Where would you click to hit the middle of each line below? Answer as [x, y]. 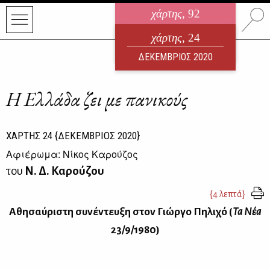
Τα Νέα [247, 212]
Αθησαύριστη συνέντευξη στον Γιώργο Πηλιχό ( [121, 212]
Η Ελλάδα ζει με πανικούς [97, 99]
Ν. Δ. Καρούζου [64, 171]
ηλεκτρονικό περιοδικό [176, 33]
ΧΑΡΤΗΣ [24, 136]
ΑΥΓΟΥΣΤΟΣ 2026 [176, 46]
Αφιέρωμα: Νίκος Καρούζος [72, 154]
